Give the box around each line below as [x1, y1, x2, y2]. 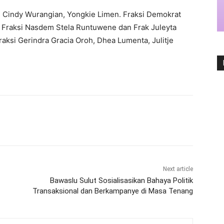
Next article [162, 165, 193, 172]
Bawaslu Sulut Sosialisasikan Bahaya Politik [49, 175, 193, 185]
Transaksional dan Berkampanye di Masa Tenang [32, 186, 193, 195]
